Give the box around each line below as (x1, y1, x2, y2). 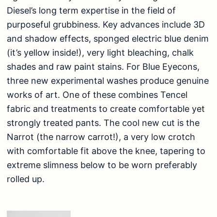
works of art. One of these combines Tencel (7, 89, 187, 100)
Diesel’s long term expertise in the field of (7, 5, 176, 15)
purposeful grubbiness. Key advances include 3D (7, 19, 205, 30)
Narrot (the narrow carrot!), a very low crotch (7, 131, 195, 142)
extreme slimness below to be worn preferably (7, 159, 197, 170)
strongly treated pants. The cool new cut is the (7, 117, 200, 128)
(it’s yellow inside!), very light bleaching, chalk (7, 47, 194, 58)
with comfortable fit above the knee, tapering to (7, 145, 205, 156)
